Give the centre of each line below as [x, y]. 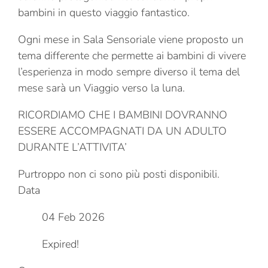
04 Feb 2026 [73, 217]
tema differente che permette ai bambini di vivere [132, 55]
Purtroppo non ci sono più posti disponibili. [119, 174]
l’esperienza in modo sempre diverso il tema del [129, 71]
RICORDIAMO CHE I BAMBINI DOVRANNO [123, 115]
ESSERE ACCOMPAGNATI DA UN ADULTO [122, 131]
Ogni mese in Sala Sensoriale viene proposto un [131, 39]
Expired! [60, 244]
